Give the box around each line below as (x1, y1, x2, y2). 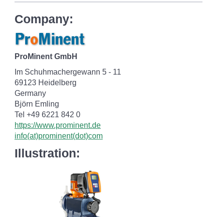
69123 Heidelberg (15, 78, 77, 87)
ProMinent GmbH (15, 52, 77, 61)
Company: (15, 12, 73, 26)
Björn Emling (15, 100, 59, 108)
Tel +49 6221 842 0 (15, 110, 80, 119)
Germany (15, 89, 46, 97)
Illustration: (15, 146, 80, 160)
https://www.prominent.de (15, 121, 101, 129)
